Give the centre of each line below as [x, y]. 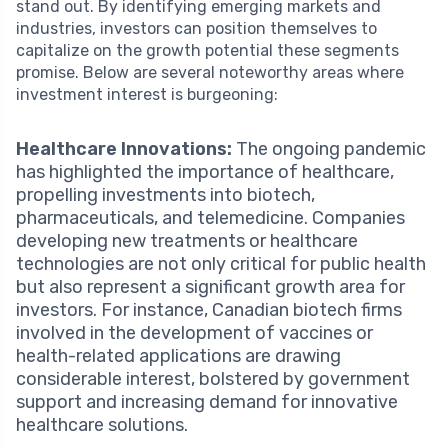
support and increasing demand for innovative [207, 401]
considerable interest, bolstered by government [213, 378]
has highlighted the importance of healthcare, [205, 171]
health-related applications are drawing [178, 355]
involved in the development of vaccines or [194, 332]
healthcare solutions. [102, 424]
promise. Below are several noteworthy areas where [210, 72]
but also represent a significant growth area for [210, 286]
